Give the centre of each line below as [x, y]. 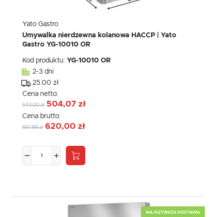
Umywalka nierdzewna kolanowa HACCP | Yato [99, 36]
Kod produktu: [45, 61]
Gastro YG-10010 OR [56, 45]
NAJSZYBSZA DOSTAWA [173, 212]
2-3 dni [43, 72]
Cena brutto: [42, 116]
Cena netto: [41, 94]
